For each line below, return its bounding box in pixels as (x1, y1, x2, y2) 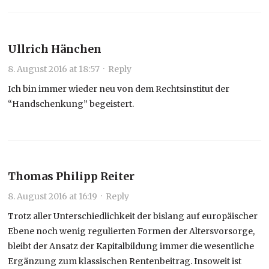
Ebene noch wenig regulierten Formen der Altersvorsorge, (8, 225, 255, 237)
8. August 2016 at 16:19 (8, 190, 98, 202)
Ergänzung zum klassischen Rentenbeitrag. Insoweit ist (8, 255, 242, 267)
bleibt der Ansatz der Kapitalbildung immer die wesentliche (8, 240, 255, 252)
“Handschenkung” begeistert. (8, 98, 134, 109)
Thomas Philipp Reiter (8, 169, 135, 183)
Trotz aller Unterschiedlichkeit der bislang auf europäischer (8, 210, 258, 222)
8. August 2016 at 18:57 (8, 63, 100, 74)
